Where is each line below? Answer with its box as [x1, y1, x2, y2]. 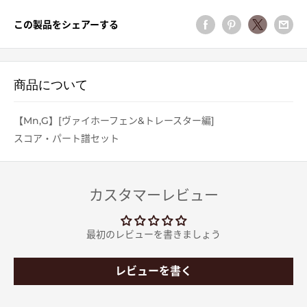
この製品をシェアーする [14, 19, 119, 32]
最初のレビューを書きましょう [86, 228, 221, 241]
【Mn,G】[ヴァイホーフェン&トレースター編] [14, 114, 214, 127]
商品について [14, 77, 88, 93]
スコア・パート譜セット [14, 132, 119, 145]
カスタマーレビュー [88, 186, 219, 204]
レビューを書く [115, 265, 192, 278]
